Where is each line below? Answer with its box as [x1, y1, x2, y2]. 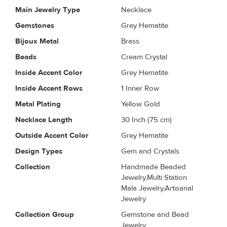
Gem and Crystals [121, 146, 179, 156]
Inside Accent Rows [15, 83, 83, 93]
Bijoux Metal [15, 36, 59, 46]
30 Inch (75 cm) [121, 115, 172, 125]
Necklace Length [15, 115, 72, 125]
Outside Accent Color [15, 130, 88, 140]
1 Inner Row [121, 83, 159, 93]
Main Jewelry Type [15, 5, 80, 15]
